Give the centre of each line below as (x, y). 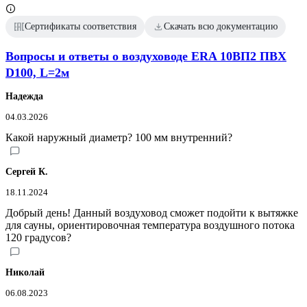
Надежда (24, 97)
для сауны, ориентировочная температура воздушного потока (150, 225)
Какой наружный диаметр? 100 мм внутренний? (119, 138)
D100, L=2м (37, 73)
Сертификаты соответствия (81, 27)
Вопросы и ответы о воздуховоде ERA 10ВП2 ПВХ (146, 57)
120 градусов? (38, 238)
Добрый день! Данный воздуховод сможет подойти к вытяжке (152, 213)
